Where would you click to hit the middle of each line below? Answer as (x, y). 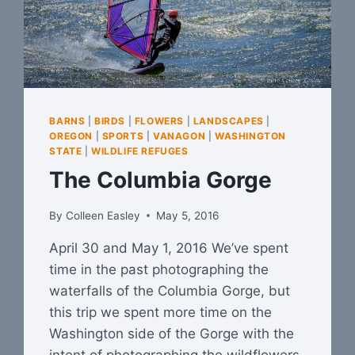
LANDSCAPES (228, 120)
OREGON (71, 136)
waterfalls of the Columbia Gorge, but (170, 290)
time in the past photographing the (159, 269)
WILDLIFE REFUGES (140, 151)
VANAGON (179, 136)
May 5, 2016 (187, 215)
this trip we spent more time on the (161, 312)
